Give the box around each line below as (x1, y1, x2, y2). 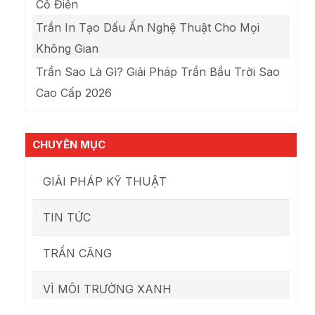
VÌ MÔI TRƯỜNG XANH (43, 282, 172, 297)
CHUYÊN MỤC (32, 138, 105, 152)
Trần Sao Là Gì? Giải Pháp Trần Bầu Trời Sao (36, 65, 280, 79)
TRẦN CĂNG (43, 246, 112, 261)
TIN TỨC (43, 210, 91, 225)
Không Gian (36, 41, 98, 56)
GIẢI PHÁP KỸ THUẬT (43, 174, 167, 189)
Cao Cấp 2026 (36, 86, 112, 101)
